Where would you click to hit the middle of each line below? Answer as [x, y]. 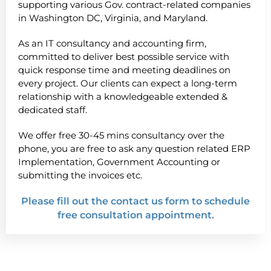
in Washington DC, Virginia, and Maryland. [113, 18]
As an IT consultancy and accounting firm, [112, 44]
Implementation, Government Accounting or [119, 162]
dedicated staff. [53, 110]
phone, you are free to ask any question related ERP [134, 149]
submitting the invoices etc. [80, 175]
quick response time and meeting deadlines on [124, 70]
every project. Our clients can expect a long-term [128, 83]
